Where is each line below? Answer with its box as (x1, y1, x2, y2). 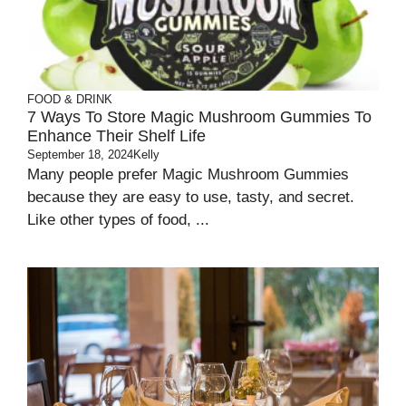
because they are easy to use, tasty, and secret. (27, 188, 354, 207)
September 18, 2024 (27, 148, 133, 162)
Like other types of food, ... (27, 211, 209, 229)
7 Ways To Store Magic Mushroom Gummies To (27, 108, 372, 127)
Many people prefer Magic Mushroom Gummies (27, 166, 349, 184)
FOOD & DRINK (27, 92, 112, 107)
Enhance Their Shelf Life (27, 127, 206, 146)
